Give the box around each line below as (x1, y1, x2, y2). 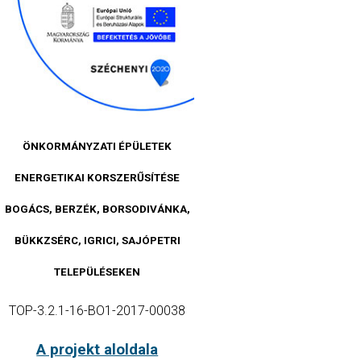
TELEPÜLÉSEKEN (54, 266, 141, 279)
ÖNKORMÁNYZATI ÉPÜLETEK (23, 140, 172, 153)
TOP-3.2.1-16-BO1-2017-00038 (9, 303, 186, 319)
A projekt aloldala (36, 341, 159, 359)
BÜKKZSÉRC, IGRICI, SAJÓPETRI (14, 234, 180, 247)
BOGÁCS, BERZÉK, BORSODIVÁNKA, (4, 203, 190, 216)
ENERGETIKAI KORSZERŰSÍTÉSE (15, 172, 180, 185)
